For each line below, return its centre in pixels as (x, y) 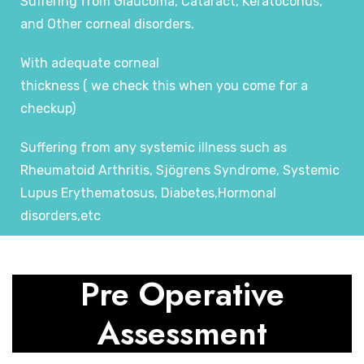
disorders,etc (61, 216)
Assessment (182, 334)
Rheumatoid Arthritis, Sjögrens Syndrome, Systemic (180, 171)
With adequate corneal (90, 63)
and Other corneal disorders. (107, 24)
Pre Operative (182, 295)
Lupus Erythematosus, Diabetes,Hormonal (148, 193)
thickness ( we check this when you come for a (164, 86)
